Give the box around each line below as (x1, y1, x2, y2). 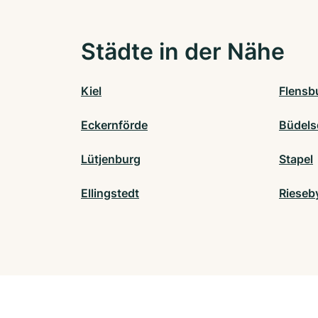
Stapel (279, 152, 313, 167)
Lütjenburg (81, 152, 141, 167)
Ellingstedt (81, 186, 139, 201)
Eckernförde (81, 118, 148, 133)
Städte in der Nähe (81, 38, 285, 66)
